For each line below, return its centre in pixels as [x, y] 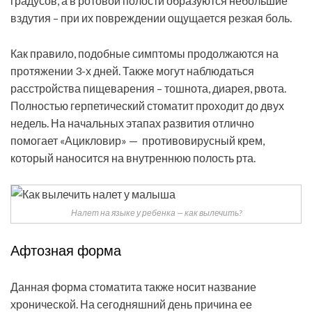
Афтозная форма [66, 251]
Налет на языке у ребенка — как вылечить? [156, 213]
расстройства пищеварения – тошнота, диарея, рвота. [148, 88]
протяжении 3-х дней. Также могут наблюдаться [132, 71]
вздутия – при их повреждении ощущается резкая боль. [151, 18]
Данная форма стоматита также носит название [133, 287]
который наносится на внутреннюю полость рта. [133, 158]
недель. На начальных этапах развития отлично [132, 123]
